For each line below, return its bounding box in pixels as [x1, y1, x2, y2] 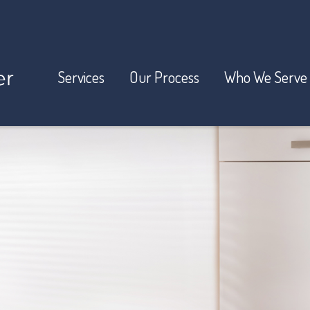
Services [57, 67, 104, 87]
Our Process [129, 67, 199, 87]
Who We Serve [224, 67, 307, 87]
